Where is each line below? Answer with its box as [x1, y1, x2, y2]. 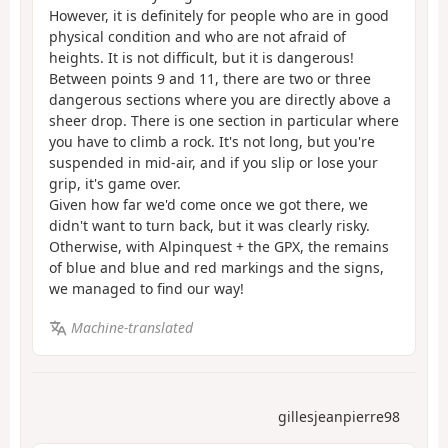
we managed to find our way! [49, 279, 244, 299]
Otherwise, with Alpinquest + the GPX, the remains [49, 237, 389, 257]
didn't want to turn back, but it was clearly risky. [49, 216, 370, 236]
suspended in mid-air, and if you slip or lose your [49, 153, 378, 173]
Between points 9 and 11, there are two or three [49, 69, 371, 89]
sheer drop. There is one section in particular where [49, 111, 399, 131]
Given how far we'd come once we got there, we [49, 195, 368, 215]
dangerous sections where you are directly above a [49, 90, 391, 110]
